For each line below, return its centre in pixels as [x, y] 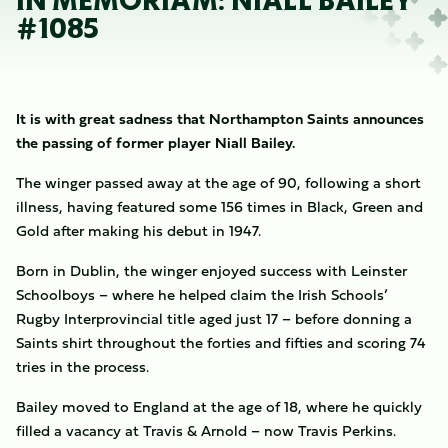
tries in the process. [82, 366]
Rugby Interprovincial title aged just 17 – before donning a [214, 318]
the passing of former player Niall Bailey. [155, 142]
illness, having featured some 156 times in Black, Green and [219, 206]
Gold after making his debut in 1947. [138, 230]
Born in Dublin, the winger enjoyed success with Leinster [211, 270]
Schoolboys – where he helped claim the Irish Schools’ [202, 294]
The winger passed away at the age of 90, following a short [218, 182]
